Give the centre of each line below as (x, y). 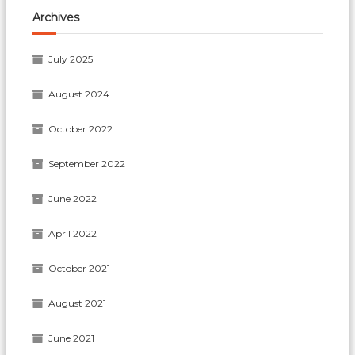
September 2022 (87, 163)
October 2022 (81, 128)
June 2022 (73, 198)
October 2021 (80, 268)
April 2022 (73, 233)
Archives (56, 17)
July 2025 (71, 59)
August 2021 (78, 303)
